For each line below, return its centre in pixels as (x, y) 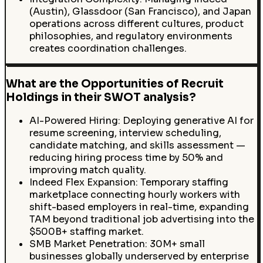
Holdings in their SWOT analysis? (101, 97)
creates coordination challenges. (108, 48)
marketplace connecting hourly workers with (134, 195)
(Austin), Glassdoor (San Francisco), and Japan (140, 11)
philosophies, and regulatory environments (131, 36)
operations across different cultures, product (136, 23)
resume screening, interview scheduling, (125, 133)
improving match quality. (87, 170)
